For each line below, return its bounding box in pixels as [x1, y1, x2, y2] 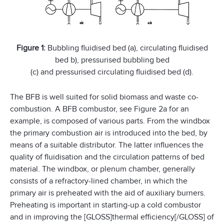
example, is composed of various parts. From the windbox [10, 115, 210, 126]
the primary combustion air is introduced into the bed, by [10, 127, 207, 138]
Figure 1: [16, 42, 45, 53]
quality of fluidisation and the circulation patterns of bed [10, 151, 204, 162]
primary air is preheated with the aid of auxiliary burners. [10, 187, 205, 198]
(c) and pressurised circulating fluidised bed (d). [30, 66, 193, 77]
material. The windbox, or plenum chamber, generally [10, 163, 195, 174]
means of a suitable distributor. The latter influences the [10, 139, 203, 150]
